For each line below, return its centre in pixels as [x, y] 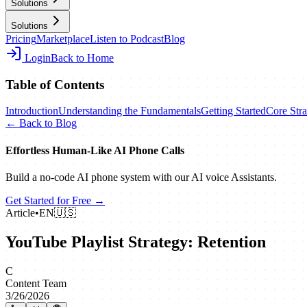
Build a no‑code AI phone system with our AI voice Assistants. [141, 177]
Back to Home [82, 58]
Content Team [36, 283]
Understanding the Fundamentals [130, 111]
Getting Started [233, 111]
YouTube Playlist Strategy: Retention [136, 242]
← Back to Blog [41, 123]
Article [20, 212]
